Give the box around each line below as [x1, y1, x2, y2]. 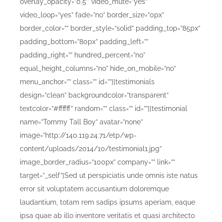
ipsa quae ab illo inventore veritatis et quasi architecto [20, 211, 195, 220]
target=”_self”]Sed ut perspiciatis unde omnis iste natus [20, 171, 198, 179]
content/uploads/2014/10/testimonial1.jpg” [20, 144, 162, 153]
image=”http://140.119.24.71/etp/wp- [20, 131, 137, 139]
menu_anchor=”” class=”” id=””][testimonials [20, 77, 155, 86]
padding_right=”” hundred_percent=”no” [20, 51, 145, 59]
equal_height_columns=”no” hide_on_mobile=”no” [20, 64, 176, 72]
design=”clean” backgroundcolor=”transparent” [20, 91, 168, 99]
